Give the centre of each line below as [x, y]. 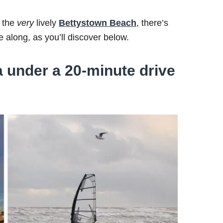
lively [48, 23]
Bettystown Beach [98, 23]
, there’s [152, 23]
